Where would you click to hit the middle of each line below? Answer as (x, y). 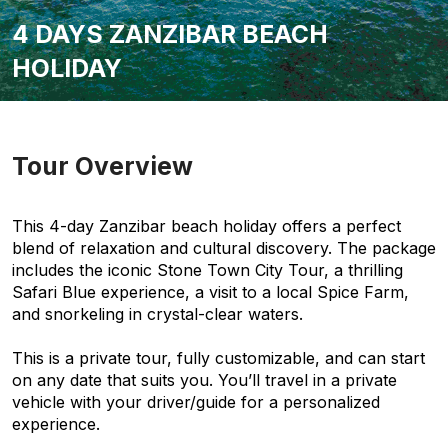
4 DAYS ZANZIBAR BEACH (170, 34)
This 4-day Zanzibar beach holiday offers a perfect (206, 226)
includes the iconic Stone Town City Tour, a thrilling (207, 270)
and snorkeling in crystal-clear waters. (157, 314)
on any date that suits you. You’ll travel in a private (204, 380)
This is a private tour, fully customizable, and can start (218, 358)
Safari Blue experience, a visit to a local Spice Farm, (210, 292)
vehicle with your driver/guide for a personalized (196, 402)
